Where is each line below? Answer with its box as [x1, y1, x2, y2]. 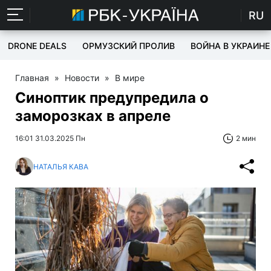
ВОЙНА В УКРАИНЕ [191, 41, 270, 51]
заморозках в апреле [15, 107, 171, 125]
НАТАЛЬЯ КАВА [33, 162, 88, 171]
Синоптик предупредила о [15, 89, 209, 106]
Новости [65, 73, 99, 83]
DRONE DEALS [8, 41, 67, 51]
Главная [15, 73, 49, 83]
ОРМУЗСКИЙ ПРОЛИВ [82, 41, 175, 51]
